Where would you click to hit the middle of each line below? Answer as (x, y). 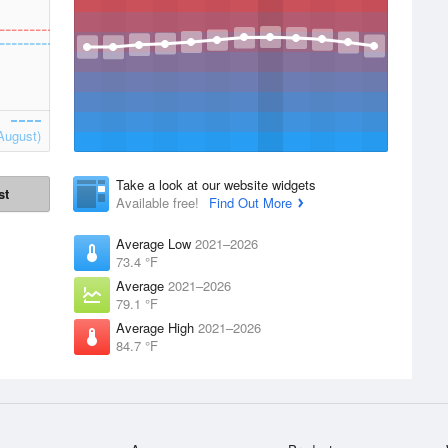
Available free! (159, 202)
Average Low (155, 243)
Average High (157, 327)
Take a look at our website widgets (216, 184)
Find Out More (250, 202)
